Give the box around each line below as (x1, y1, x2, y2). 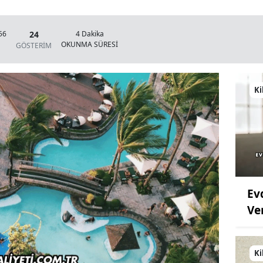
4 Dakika (75, 29, 104, 39)
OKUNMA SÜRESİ (61, 39, 118, 49)
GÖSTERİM (16, 40, 52, 50)
